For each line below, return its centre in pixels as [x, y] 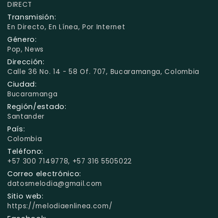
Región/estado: [37, 106]
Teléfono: [26, 151]
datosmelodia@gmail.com [55, 183]
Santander [26, 116]
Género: [22, 39]
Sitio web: [26, 196]
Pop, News [26, 49]
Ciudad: [22, 84]
